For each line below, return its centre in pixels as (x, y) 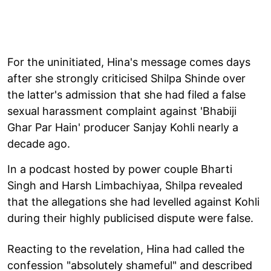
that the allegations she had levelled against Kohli (133, 201)
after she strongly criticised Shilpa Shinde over (126, 78)
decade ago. (39, 143)
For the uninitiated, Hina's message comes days (129, 62)
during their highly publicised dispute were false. (130, 218)
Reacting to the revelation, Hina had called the (126, 249)
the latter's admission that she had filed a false (126, 94)
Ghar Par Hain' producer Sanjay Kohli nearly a (123, 127)
